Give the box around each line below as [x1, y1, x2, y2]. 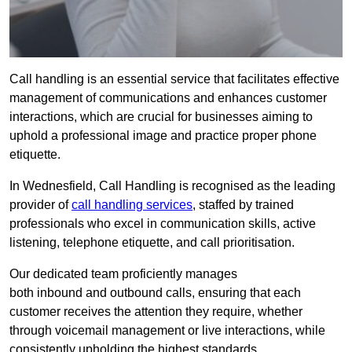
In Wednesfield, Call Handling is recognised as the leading [9, 179, 335, 193]
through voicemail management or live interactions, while [9, 324, 325, 338]
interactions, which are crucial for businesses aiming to [9, 110, 313, 124]
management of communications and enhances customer [9, 91, 327, 105]
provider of [9, 198, 71, 212]
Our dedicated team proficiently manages [9, 267, 237, 281]
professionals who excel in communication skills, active [9, 217, 316, 231]
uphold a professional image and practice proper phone [9, 129, 317, 143]
